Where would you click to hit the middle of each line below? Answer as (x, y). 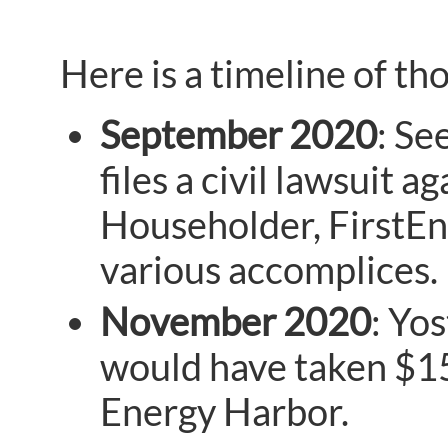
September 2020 (238, 134)
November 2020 (235, 322)
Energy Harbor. (224, 412)
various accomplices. (269, 269)
